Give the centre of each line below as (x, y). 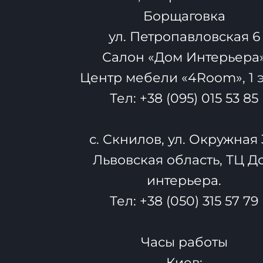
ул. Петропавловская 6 (184, 37)
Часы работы (184, 242)
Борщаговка (184, 16)
